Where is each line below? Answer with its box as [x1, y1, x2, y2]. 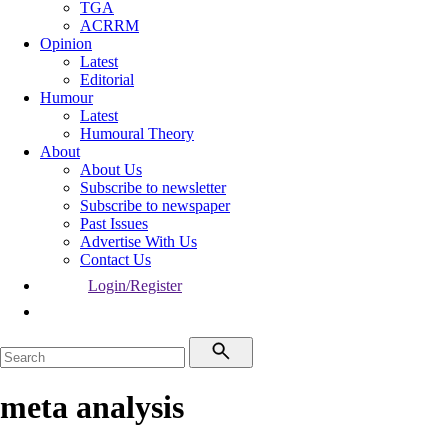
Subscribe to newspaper [80, 197, 230, 214]
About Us [80, 161, 142, 178]
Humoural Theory [80, 125, 194, 142]
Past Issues [80, 215, 148, 232]
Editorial [80, 71, 134, 88]
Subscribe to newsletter [80, 179, 226, 196]
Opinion [40, 35, 92, 52]
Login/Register [88, 277, 182, 294]
